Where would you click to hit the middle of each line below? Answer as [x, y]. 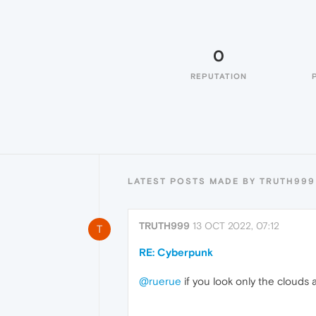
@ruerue [160, 281]
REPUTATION [219, 76]
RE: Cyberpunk [176, 252]
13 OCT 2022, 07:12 [236, 226]
